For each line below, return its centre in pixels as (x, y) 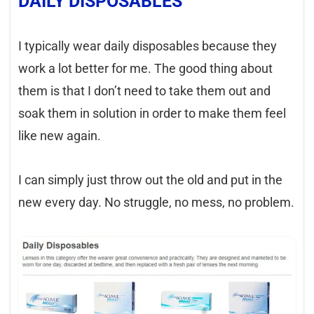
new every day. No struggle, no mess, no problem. (156, 203)
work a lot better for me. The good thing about (145, 69)
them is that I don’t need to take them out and (144, 91)
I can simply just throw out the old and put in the (150, 180)
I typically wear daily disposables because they (148, 46)
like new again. (60, 136)
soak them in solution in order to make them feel (152, 114)
